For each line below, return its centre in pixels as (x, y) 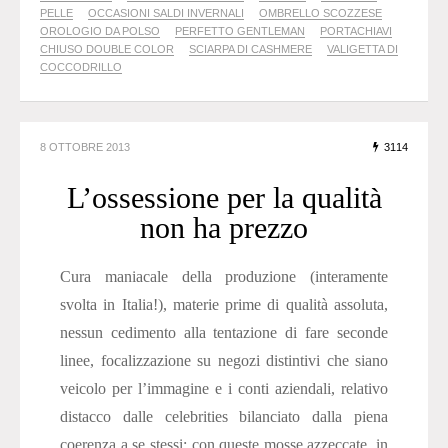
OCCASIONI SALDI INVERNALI (166, 13)
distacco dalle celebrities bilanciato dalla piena (224, 417)
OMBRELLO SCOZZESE (320, 13)
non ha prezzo (224, 228)
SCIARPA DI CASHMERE (250, 49)
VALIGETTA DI (362, 49)
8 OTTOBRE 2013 (85, 147)
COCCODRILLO (81, 67)
